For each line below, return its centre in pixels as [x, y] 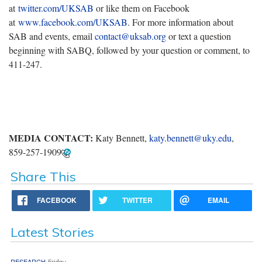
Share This [43, 176]
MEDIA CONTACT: [51, 137]
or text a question [199, 36]
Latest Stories [52, 232]
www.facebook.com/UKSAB [73, 22]
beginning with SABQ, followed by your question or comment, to [129, 50]
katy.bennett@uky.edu [190, 137]
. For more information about [180, 22]
